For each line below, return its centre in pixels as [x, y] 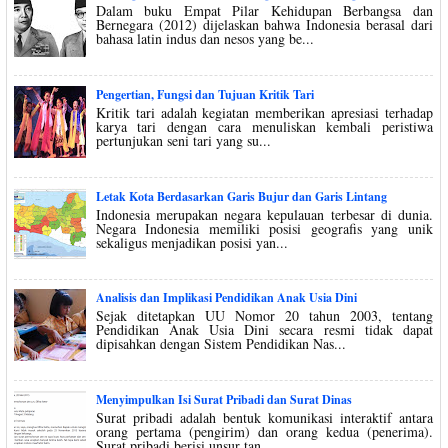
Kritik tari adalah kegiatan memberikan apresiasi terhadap [264, 112]
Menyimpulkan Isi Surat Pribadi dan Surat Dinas [223, 399]
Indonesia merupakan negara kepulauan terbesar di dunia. [264, 214]
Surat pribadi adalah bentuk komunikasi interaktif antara [264, 417]
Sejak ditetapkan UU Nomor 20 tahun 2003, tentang [264, 316]
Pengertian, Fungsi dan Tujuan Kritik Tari [204, 95]
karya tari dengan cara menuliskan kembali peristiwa [264, 126]
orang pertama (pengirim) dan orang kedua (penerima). [264, 431]
